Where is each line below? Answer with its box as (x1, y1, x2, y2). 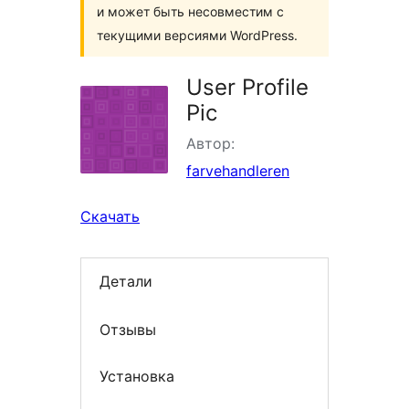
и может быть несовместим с (97, 4, 284, 19)
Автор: (186, 134, 235, 152)
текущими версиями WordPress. (97, 27, 298, 43)
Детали (100, 272, 152, 291)
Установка (100, 367, 174, 386)
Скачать (80, 207, 140, 225)
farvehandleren (186, 162, 289, 180)
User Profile (186, 74, 309, 100)
